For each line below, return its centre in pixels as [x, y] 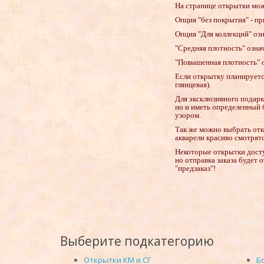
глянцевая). [193, 85]
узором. [188, 115]
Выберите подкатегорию [137, 241]
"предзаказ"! [195, 169]
